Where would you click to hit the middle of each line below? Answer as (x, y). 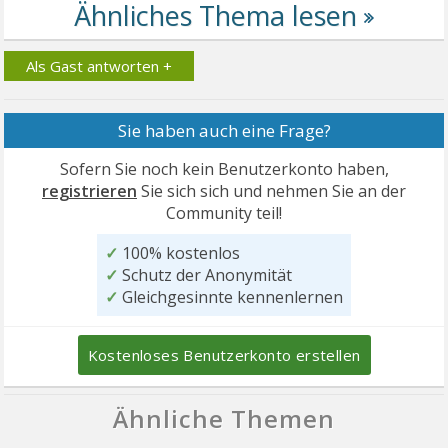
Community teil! (224, 212)
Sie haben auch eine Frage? (224, 130)
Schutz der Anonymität (205, 274)
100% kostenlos (179, 252)
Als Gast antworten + (99, 65)
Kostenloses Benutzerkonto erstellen (224, 354)
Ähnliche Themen (224, 418)
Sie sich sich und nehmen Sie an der (271, 190)
